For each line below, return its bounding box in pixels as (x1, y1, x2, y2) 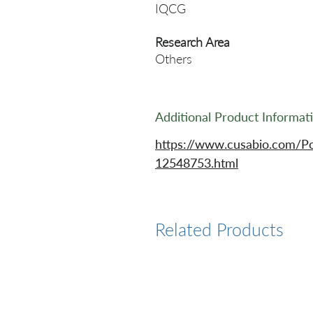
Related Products (155, 219, 284, 240)
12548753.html (155, 155, 238, 170)
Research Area (155, 34, 230, 50)
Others (155, 51, 192, 66)
